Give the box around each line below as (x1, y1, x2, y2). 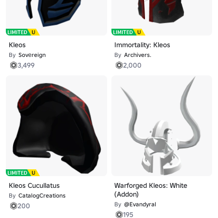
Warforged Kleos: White (114, 181, 187, 190)
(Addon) (114, 190, 139, 199)
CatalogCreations (18, 192, 66, 199)
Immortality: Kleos (114, 40, 170, 49)
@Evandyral (124, 200, 156, 208)
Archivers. (124, 51, 151, 58)
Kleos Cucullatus (9, 181, 60, 190)
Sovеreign (18, 51, 46, 58)
